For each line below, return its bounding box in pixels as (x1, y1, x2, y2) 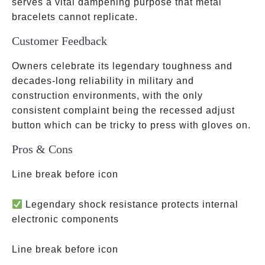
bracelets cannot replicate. (12, 12, 138, 22)
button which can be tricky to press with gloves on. (12, 120, 251, 130)
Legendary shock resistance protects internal (22, 199, 239, 209)
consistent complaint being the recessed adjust (12, 105, 235, 115)
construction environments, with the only (12, 91, 203, 101)
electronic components (12, 214, 119, 224)
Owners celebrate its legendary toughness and (12, 61, 232, 71)
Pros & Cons (12, 143, 73, 156)
